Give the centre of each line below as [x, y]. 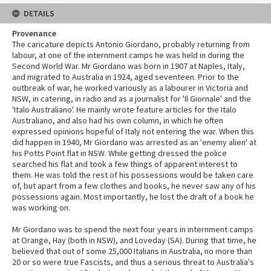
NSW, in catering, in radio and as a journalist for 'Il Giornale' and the [132, 98]
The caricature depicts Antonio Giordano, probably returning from [131, 44]
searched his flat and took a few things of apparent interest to [125, 164]
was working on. [41, 207]
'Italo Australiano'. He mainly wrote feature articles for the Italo [124, 109]
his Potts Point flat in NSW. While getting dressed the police [119, 153]
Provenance [34, 33]
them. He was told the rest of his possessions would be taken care [133, 175]
